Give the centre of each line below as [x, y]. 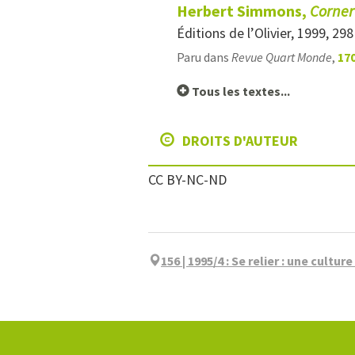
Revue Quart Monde [282, 57]
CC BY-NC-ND [187, 179]
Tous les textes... [240, 91]
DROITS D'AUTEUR [239, 141]
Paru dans [204, 57]
